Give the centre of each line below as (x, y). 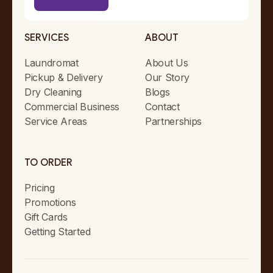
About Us (167, 63)
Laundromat (51, 63)
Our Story (168, 78)
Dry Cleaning (53, 92)
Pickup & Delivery (64, 78)
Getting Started (58, 232)
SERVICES (47, 38)
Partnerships (174, 122)
